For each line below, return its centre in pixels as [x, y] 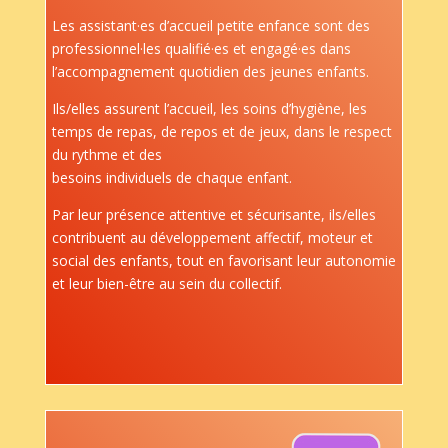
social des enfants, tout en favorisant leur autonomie [223, 261]
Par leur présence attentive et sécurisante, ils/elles [213, 215]
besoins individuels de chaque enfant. [171, 178]
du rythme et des [106, 155]
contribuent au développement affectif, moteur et [212, 238]
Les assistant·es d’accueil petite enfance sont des [210, 26]
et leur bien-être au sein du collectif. [166, 284]
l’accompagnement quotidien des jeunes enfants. [210, 72]
